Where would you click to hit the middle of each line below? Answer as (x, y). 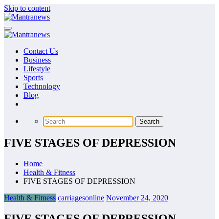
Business (37, 60)
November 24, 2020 (137, 197)
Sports (33, 77)
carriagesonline (81, 197)
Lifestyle (37, 69)
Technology (42, 86)
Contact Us (41, 51)
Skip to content (27, 8)
